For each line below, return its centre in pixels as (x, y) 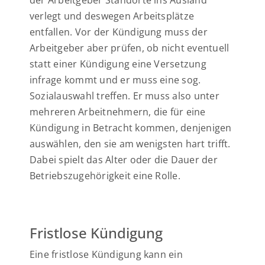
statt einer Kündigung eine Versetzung (118, 64)
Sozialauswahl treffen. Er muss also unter (125, 96)
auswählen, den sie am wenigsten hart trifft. (130, 144)
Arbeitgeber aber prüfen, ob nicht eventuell (130, 48)
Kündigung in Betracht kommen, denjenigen (131, 128)
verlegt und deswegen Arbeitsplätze (112, 16)
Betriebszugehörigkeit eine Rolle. (105, 176)
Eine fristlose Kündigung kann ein (106, 254)
